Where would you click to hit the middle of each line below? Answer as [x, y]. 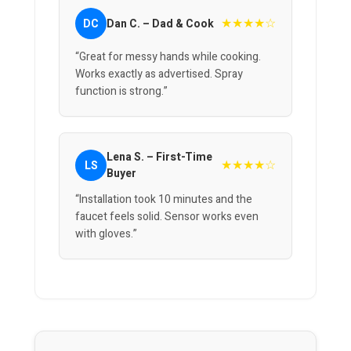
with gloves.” [106, 234]
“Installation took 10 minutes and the [164, 200]
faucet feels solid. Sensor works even [167, 217]
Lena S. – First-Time [159, 157]
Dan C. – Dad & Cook [160, 24]
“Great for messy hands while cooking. [168, 57]
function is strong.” [121, 92]
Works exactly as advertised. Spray [159, 74]
